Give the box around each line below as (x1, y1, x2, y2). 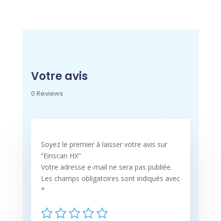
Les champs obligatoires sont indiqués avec (40, 174, 180, 184)
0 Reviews (31, 89, 63, 99)
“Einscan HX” (40, 151, 81, 161)
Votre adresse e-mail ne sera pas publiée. (40, 162, 172, 172)
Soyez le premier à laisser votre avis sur (40, 140, 167, 149)
